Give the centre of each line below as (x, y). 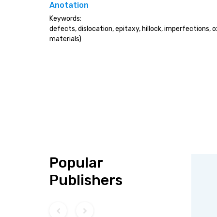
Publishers (86, 180)
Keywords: (65, 19)
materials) (65, 39)
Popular (76, 163)
